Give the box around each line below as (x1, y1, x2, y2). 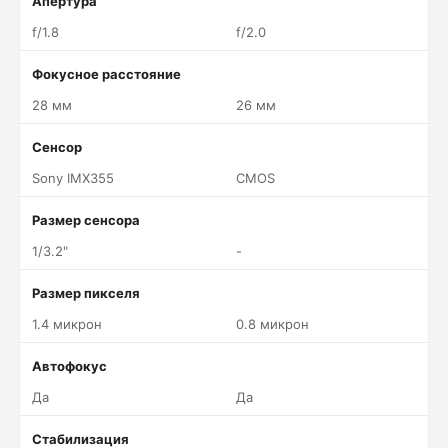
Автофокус (32, 358, 107, 374)
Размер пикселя (32, 285, 140, 301)
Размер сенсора (32, 212, 140, 228)
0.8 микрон (236, 316, 309, 332)
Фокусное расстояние (32, 66, 181, 82)
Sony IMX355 (32, 170, 114, 186)
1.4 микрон (32, 316, 102, 332)
